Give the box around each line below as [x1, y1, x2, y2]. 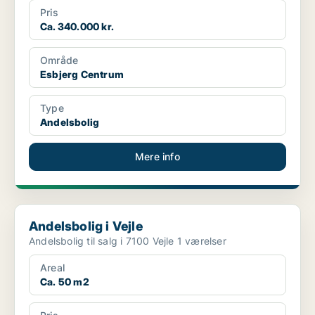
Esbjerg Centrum [40, 68, 124, 81]
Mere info [135, 150, 180, 163]
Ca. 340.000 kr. [40, 20, 114, 33]
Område [40, 54, 79, 67]
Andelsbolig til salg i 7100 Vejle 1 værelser [176, 235, 226, 247]
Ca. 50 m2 [40, 276, 89, 288]
